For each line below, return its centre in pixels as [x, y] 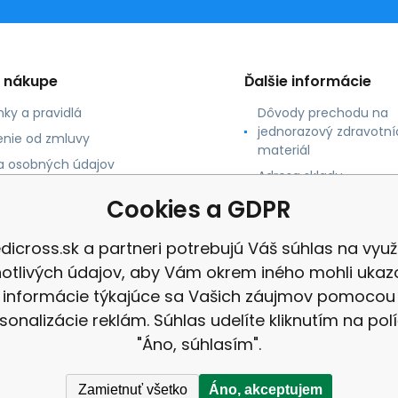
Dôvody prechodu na [322, 113]
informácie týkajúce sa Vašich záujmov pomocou [199, 296]
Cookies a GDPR [199, 210]
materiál [283, 150]
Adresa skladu [300, 176]
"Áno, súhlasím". [199, 344]
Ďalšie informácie [307, 81]
